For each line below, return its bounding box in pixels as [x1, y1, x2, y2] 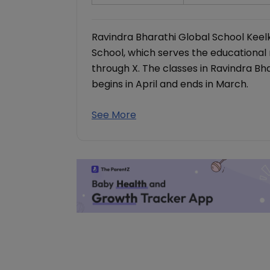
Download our [93, 185, 190, 202]
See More [92, 108, 136, 122]
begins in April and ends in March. [92, 77, 248, 91]
